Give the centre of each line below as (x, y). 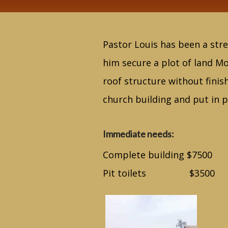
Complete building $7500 (158, 155)
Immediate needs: (138, 134)
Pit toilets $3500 (159, 173)
